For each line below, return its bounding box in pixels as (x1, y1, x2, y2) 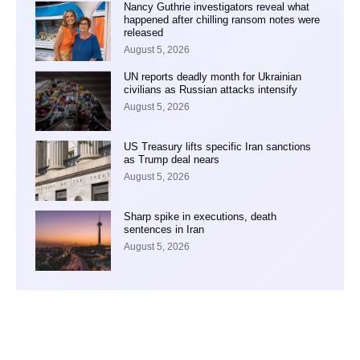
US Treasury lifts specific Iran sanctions (123, 140, 311, 153)
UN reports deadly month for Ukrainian (123, 71, 301, 84)
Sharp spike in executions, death (123, 210, 276, 223)
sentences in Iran (123, 223, 204, 235)
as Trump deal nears (123, 153, 219, 166)
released (123, 27, 163, 39)
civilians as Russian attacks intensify (123, 84, 297, 96)
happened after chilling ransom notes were (123, 14, 320, 27)
